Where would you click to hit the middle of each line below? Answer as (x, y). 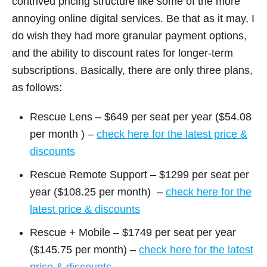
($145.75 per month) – (84, 249)
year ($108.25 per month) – (98, 192)
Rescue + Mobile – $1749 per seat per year (133, 232)
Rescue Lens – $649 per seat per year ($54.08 (141, 117)
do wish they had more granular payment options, (129, 35)
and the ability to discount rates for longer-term (122, 53)
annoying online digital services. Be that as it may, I (133, 18)
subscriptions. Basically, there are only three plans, (132, 70)
